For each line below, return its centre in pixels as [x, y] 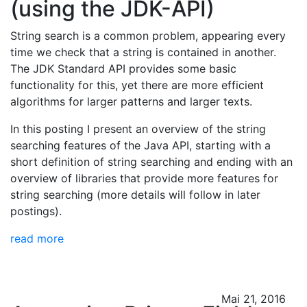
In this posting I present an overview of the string [138, 129]
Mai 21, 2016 [254, 299]
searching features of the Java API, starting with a [140, 145]
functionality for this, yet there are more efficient [137, 85]
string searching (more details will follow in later [135, 195]
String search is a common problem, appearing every [148, 36]
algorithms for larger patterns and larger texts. [131, 101]
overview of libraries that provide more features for [144, 178]
